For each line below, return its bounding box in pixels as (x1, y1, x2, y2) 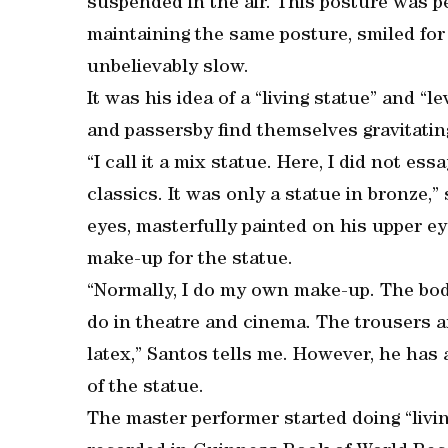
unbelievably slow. (87, 59, 249, 78)
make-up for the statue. (87, 251, 293, 270)
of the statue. (87, 379, 204, 398)
